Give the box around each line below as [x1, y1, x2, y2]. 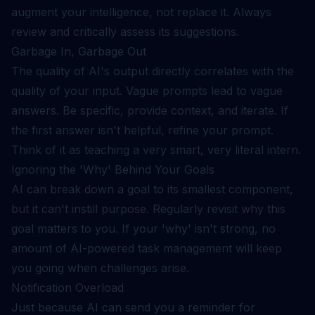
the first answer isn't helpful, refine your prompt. [11, 123, 274, 137]
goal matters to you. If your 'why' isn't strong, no [11, 221, 276, 236]
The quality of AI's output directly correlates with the [11, 64, 294, 78]
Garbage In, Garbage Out [11, 44, 146, 58]
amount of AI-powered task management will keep [11, 241, 282, 255]
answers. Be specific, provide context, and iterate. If [11, 103, 288, 117]
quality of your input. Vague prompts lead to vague [11, 84, 283, 98]
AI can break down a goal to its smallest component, [11, 182, 293, 196]
